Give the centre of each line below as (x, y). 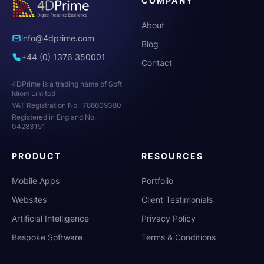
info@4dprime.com (58, 38)
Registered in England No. (54, 117)
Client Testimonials (177, 199)
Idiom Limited (34, 93)
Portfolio (157, 180)
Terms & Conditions (179, 237)
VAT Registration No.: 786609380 (67, 105)
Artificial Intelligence (50, 218)
